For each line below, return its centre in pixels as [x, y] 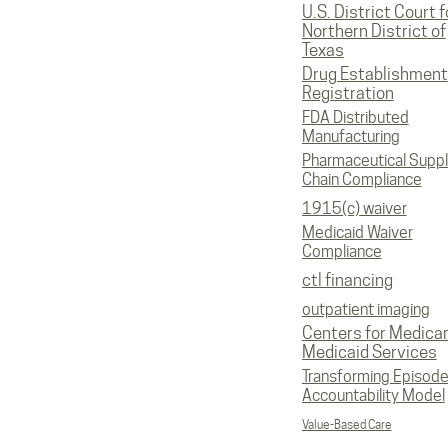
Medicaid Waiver [357, 232]
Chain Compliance [361, 179]
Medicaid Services [369, 352]
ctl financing [347, 280]
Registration [347, 93]
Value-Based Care [346, 424]
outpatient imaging [365, 309]
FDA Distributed [355, 117]
